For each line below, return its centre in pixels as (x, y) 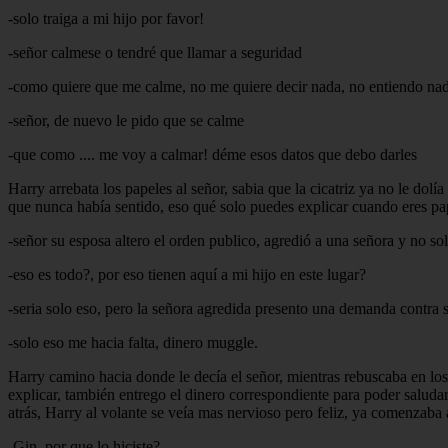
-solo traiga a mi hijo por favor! (106, 18)
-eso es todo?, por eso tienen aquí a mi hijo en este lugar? (187, 274)
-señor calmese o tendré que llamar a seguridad (155, 52)
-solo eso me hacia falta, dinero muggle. (133, 342)
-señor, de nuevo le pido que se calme (126, 120)
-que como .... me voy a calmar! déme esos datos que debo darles (212, 154)
